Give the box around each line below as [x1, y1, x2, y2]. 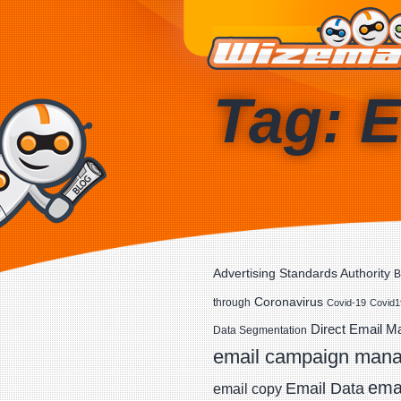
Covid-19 [327, 297, 366, 308]
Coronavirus [254, 294, 323, 309]
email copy [213, 381, 282, 397]
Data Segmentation [213, 324, 307, 337]
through [213, 296, 251, 309]
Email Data [286, 380, 364, 397]
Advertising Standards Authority [213, 266, 390, 280]
